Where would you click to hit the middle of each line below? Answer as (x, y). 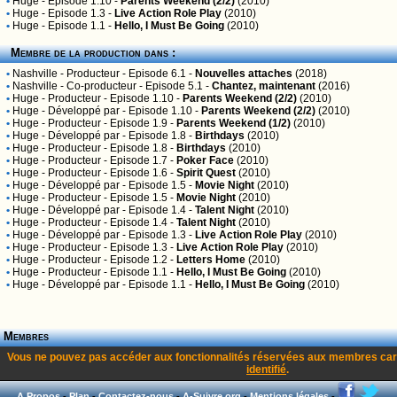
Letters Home (211, 260)
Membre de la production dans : (90, 53)
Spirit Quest (206, 173)
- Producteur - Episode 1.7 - (108, 160)
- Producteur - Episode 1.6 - (108, 173)
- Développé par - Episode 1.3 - (117, 235)
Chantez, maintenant (264, 86)
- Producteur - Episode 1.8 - (108, 148)
